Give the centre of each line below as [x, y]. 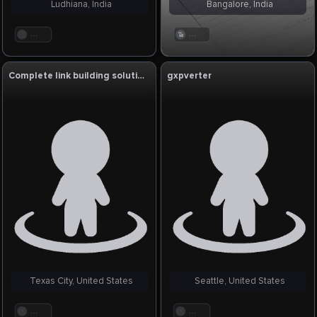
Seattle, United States [237, 281]
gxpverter [190, 75]
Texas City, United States [79, 281]
